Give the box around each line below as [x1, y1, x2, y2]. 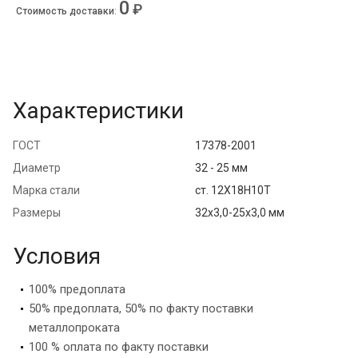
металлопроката [29, 320, 120, 336]
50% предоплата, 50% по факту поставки [29, 301, 253, 316]
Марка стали [13, 184, 80, 197]
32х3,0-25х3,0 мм [195, 206, 284, 220]
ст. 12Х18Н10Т [195, 184, 271, 197]
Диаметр [13, 161, 61, 175]
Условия [13, 243, 101, 270]
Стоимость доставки [16, 6, 114, 18]
